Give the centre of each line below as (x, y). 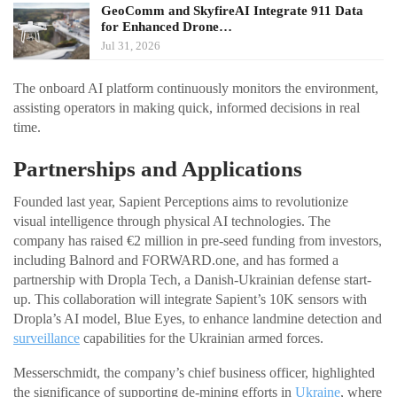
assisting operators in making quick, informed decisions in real (187, 107)
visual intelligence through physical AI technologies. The (172, 221)
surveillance (47, 338)
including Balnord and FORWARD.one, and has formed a (176, 260)
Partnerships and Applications (158, 168)
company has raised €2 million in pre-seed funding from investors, (198, 240)
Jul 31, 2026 (131, 45)
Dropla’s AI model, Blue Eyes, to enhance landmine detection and (198, 318)
